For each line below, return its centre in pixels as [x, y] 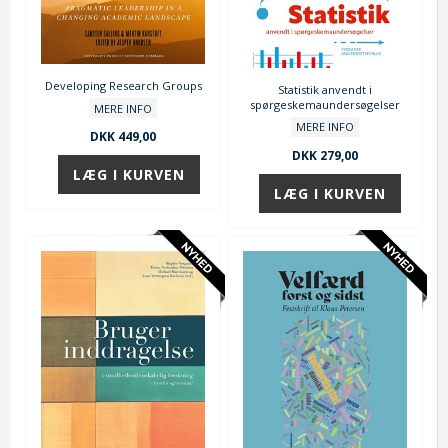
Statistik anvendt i [324, 89]
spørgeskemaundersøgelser [324, 104]
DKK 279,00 [324, 155]
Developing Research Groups [123, 86]
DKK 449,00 [123, 137]
